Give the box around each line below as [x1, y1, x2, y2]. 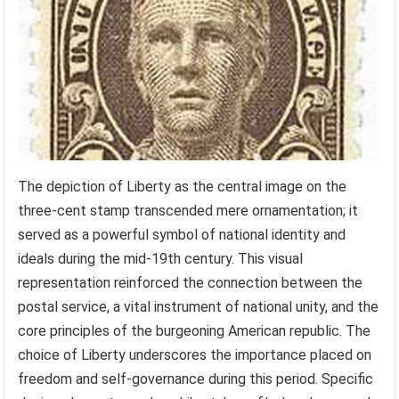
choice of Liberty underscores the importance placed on [18, 346, 372, 364]
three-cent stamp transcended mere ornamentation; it [18, 202, 359, 220]
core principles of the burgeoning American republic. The [18, 322, 371, 340]
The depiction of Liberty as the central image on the [18, 178, 347, 196]
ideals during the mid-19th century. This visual [18, 250, 304, 268]
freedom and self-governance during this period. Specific [18, 370, 374, 388]
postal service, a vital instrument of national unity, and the [18, 298, 379, 316]
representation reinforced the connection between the [18, 274, 363, 292]
